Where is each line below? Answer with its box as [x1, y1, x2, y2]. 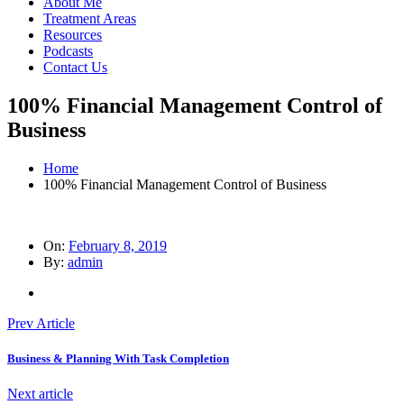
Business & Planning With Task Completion [7, 351, 229, 365]
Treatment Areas [43, 11, 136, 26]
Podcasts [43, 43, 93, 59]
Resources [43, 27, 102, 42]
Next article [7, 386, 73, 402]
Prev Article [7, 315, 75, 331]
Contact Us [43, 60, 107, 75]
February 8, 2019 [69, 237, 167, 253]
